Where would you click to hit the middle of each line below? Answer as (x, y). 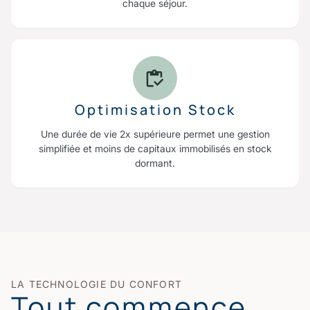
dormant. (155, 163)
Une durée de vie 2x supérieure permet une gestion (155, 134)
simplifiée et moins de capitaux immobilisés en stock (155, 149)
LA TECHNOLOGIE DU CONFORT (97, 284)
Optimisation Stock (155, 110)
